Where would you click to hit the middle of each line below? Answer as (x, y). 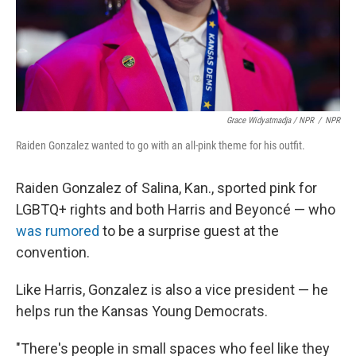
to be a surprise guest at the (189, 231)
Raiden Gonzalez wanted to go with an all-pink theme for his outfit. (161, 145)
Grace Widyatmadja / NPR (270, 120)
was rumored (58, 231)
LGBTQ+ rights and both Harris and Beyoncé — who (176, 209)
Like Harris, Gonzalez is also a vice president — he (172, 290)
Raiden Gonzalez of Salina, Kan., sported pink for (166, 188)
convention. (53, 252)
